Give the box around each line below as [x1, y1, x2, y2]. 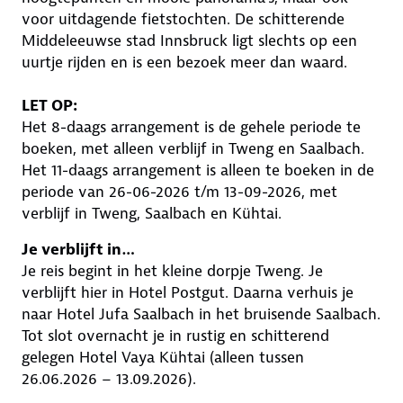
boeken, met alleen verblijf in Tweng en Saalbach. [22, 139, 369, 158]
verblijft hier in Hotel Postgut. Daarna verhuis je [22, 282, 354, 302]
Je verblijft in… [22, 239, 135, 259]
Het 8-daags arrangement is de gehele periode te [22, 117, 361, 137]
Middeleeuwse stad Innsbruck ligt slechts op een [22, 31, 357, 50]
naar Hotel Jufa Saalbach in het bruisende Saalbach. [22, 304, 381, 324]
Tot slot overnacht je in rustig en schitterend [22, 326, 329, 345]
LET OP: [22, 95, 77, 115]
